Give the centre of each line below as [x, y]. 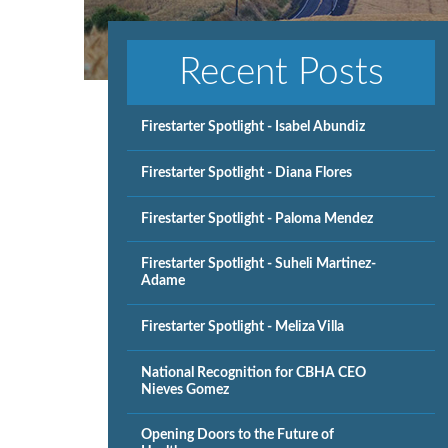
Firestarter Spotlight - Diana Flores [247, 172]
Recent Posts [281, 73]
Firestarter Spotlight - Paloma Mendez [257, 218]
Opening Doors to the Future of [238, 435]
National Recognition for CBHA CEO [254, 372]
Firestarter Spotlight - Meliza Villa [243, 327]
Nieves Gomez [185, 389]
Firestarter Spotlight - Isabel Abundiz [253, 127]
